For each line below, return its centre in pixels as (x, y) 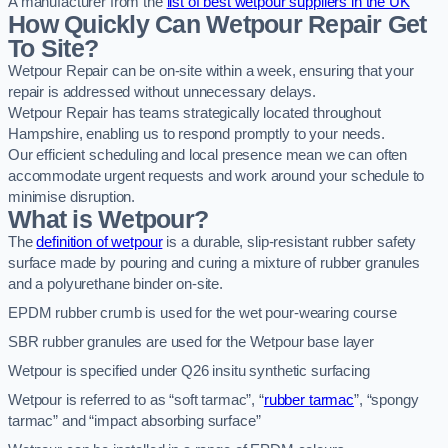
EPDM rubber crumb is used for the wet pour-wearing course (202, 312)
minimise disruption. (72, 196)
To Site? (53, 48)
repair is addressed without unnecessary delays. (162, 91)
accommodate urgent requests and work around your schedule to (216, 175)
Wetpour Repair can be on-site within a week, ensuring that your (211, 70)
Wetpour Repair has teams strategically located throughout (194, 112)
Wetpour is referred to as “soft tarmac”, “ (136, 399)
